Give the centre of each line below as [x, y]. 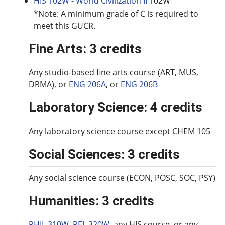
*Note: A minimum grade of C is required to [116, 14]
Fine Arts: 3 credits [85, 49]
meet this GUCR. [65, 26]
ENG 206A [87, 84]
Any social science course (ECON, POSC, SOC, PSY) [122, 178]
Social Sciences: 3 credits [104, 154]
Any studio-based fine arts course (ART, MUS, [114, 72]
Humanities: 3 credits [91, 201]
